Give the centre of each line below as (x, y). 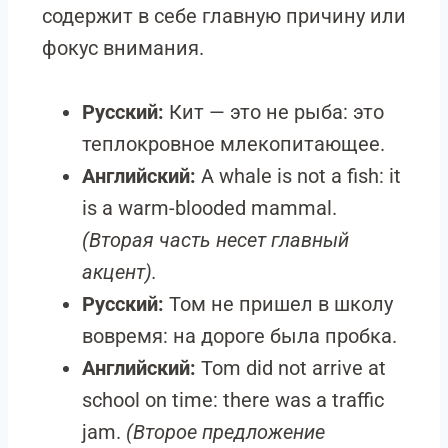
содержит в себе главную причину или (224, 16)
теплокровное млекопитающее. (233, 144)
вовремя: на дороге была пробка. (239, 336)
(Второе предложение (225, 432)
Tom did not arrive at (291, 368)
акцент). (119, 272)
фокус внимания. (123, 48)
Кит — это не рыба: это (274, 112)
